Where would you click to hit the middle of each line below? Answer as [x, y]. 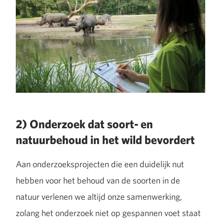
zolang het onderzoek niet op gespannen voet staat [108, 213]
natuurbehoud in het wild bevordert [105, 140]
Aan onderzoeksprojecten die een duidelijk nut [100, 164]
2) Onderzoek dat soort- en [84, 124]
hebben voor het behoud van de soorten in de [98, 180]
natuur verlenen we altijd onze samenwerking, [99, 196]
